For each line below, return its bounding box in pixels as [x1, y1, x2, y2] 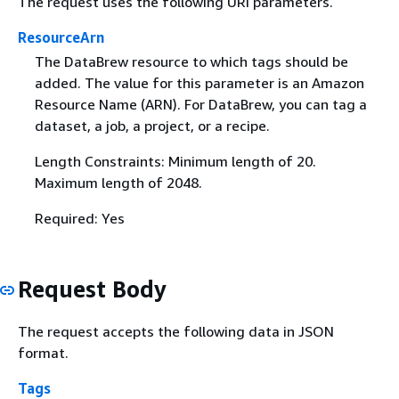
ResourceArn [18, 28, 104, 46]
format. [18, 343, 69, 362]
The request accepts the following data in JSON [18, 322, 334, 340]
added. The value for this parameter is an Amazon [34, 74, 364, 93]
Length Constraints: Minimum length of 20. [34, 152, 316, 171]
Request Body [18, 275, 167, 304]
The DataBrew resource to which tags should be [34, 53, 348, 71]
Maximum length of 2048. [34, 174, 202, 192]
